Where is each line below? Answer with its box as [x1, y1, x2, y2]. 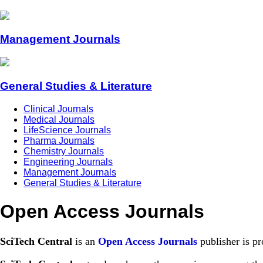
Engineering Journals [23, 156, 113, 167]
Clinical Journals [23, 103, 93, 114]
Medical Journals [23, 114, 95, 124]
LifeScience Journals [23, 124, 111, 135]
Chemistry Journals [23, 146, 104, 156]
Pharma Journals [23, 135, 95, 146]
